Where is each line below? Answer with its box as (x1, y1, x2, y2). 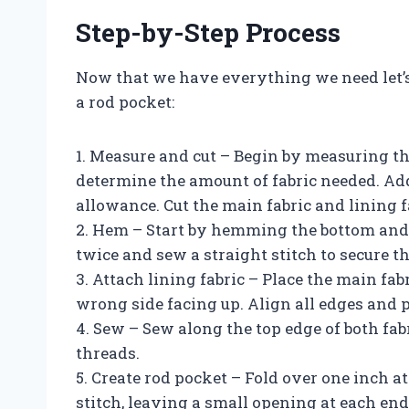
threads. (76, 341, 140, 363)
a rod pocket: (76, 90, 174, 112)
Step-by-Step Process (76, 15, 341, 49)
